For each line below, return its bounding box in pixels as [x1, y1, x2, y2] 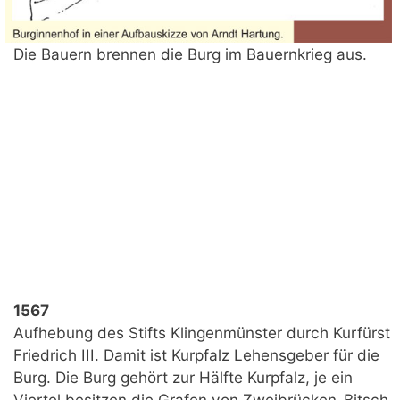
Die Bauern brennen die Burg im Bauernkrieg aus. [13, 45, 367, 64]
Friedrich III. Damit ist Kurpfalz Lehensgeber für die [13, 346, 379, 365]
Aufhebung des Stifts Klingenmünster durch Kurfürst [13, 323, 390, 343]
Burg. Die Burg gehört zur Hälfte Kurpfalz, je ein [13, 368, 353, 387]
